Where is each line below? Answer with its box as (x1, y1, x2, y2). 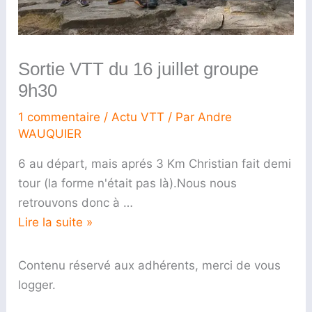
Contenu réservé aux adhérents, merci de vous (18, 258, 281, 273)
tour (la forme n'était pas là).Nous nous (18, 176, 237, 191)
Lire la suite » (18, 215, 93, 230)
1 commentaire (18, 110, 101, 125)
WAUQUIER (18, 127, 82, 141)
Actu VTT (111, 110, 165, 125)
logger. (18, 278, 56, 292)
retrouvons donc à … (18, 196, 134, 210)
